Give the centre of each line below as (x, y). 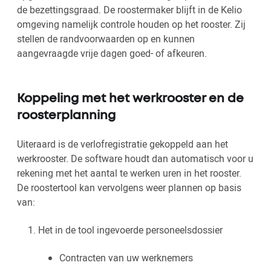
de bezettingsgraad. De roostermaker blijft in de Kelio (129, 10)
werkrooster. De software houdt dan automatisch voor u (135, 159)
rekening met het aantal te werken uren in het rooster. (129, 173)
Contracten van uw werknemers (126, 258)
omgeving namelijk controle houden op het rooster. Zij (131, 24)
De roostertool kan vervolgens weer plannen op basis (129, 188)
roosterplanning (66, 116)
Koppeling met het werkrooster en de (130, 99)
